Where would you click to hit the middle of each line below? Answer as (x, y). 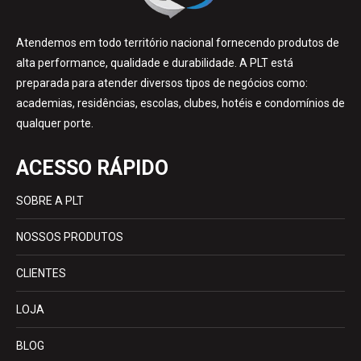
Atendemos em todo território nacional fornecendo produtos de (178, 43)
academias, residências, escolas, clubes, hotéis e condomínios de (180, 104)
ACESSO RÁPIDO (92, 168)
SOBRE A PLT (50, 201)
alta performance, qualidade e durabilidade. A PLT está (155, 63)
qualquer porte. (55, 124)
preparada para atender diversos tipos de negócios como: (162, 83)
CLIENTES (41, 274)
